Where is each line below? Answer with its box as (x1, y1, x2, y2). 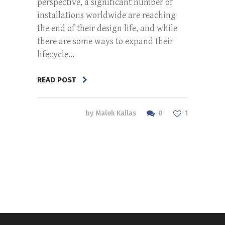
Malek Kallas (95, 108, 136, 118)
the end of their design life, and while (37, 23, 177, 34)
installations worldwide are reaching (37, 10, 176, 21)
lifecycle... (37, 49, 74, 60)
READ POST (37, 75, 76, 84)
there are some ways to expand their (37, 36, 173, 47)
